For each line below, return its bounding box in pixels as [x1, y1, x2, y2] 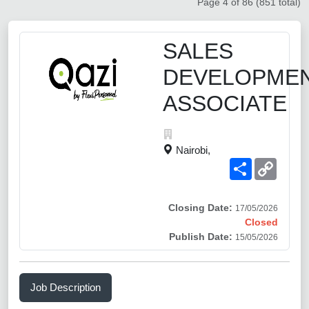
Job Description [30, 281, 101, 293]
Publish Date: [169, 230, 232, 242]
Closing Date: [168, 201, 232, 213]
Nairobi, [176, 143, 210, 156]
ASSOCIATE [163, 90, 287, 116]
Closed [245, 216, 278, 228]
